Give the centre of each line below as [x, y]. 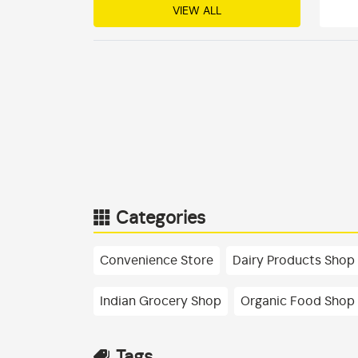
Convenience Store [157, 261]
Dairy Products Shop [294, 261]
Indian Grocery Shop [161, 302]
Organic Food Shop [298, 302]
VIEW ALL [197, 12]
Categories [161, 219]
